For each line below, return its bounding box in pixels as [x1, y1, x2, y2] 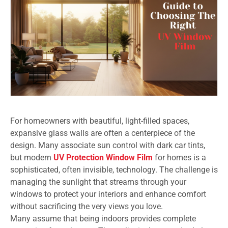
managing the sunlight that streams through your [10, 177, 186, 187]
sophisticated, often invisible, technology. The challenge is [10, 164, 218, 175]
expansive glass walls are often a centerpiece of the [10, 128, 195, 138]
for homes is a [153, 152, 206, 162]
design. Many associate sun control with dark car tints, [10, 140, 205, 150]
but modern [10, 152, 53, 162]
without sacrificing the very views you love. [10, 201, 163, 211]
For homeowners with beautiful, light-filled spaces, [10, 116, 189, 126]
